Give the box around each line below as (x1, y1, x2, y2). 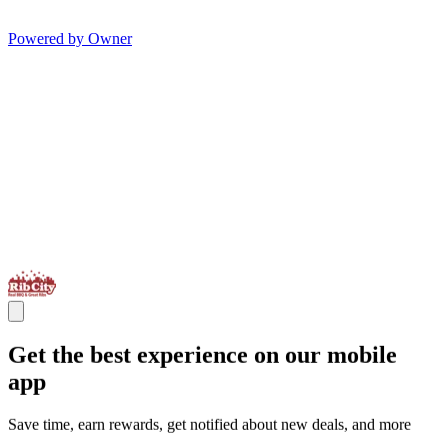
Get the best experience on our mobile (8, 342, 397, 369)
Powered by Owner (8, 30, 132, 48)
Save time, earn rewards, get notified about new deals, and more (8, 416, 411, 434)
